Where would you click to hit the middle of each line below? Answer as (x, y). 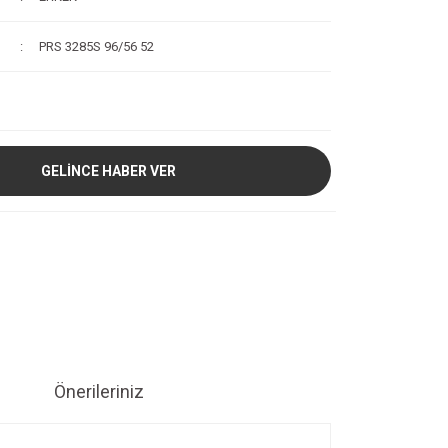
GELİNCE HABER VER (108, 170)
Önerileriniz (98, 391)
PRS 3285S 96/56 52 (96, 46)
